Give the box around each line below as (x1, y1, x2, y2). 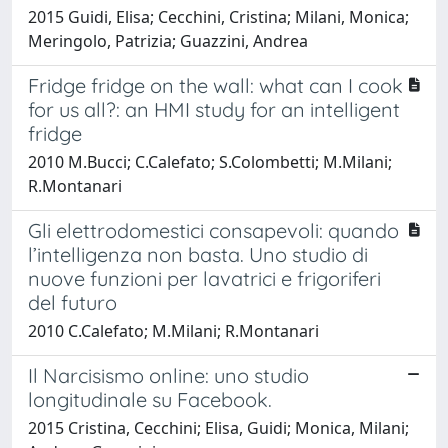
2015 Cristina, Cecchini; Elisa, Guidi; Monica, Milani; (28, 416, 409, 439)
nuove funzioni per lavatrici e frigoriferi (28, 265, 381, 291)
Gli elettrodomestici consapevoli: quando (28, 217, 399, 243)
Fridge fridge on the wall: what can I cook (28, 72, 403, 98)
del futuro (28, 289, 117, 315)
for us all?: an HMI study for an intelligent (28, 96, 400, 122)
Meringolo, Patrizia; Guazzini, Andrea (28, 29, 308, 52)
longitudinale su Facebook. (28, 386, 272, 412)
